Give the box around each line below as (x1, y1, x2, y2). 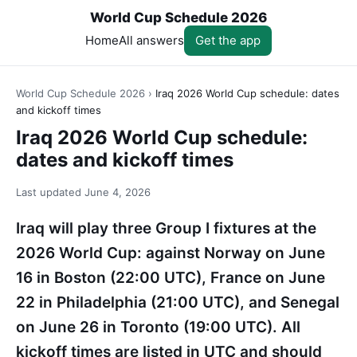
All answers (119, 33, 184, 48)
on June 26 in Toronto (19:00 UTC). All (16, 318, 300, 336)
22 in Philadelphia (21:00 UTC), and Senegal (16, 293, 339, 312)
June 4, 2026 (84, 186, 151, 198)
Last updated (16, 186, 84, 198)
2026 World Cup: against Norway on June (16, 244, 325, 262)
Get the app (195, 33, 261, 48)
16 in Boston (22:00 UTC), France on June (16, 269, 325, 287)
